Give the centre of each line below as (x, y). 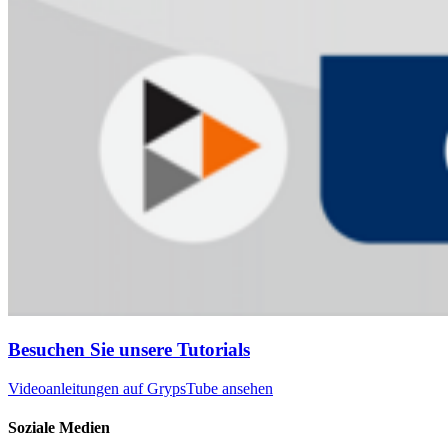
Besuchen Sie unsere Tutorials (129, 350)
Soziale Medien (59, 428)
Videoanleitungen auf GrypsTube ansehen (140, 388)
